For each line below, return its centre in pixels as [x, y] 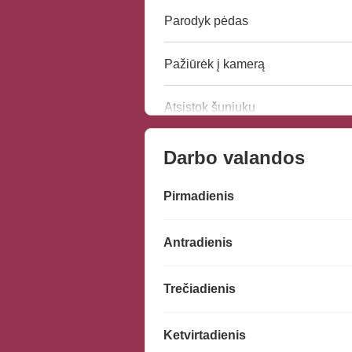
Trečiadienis [200, 289]
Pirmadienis [199, 196]
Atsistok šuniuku [210, 107]
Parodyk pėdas [206, 20]
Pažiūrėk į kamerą [214, 64]
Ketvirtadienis [205, 335]
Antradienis [198, 243]
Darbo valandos [234, 158]
